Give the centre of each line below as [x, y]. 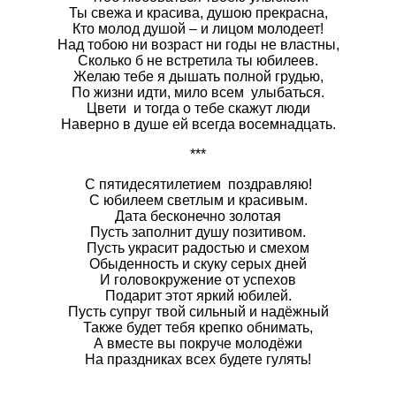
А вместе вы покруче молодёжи [198, 343]
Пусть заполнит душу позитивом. [198, 232]
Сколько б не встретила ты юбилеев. [198, 60]
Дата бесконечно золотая [198, 216]
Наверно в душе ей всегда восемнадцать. [198, 124]
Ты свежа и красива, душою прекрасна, [198, 12]
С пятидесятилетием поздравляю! [198, 184]
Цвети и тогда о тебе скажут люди [198, 108]
